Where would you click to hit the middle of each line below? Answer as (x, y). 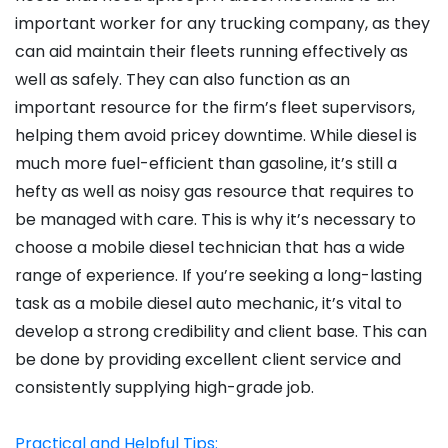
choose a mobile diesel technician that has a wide (210, 248)
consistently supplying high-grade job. (164, 388)
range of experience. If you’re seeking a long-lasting (218, 276)
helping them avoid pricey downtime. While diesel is (216, 136)
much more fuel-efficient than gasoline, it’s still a (206, 164)
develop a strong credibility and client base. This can (221, 332)
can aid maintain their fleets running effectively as (211, 52)
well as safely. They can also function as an (182, 80)
